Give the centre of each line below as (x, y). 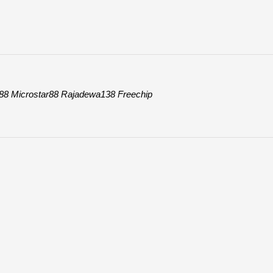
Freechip (135, 94)
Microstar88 (35, 94)
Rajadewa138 (88, 94)
